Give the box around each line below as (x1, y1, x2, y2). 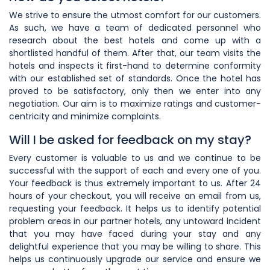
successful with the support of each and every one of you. (9, 164, 261, 177)
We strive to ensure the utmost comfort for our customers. (9, 8, 261, 21)
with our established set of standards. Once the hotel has (9, 72, 261, 84)
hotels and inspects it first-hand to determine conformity (9, 59, 261, 72)
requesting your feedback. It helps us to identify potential (9, 202, 261, 215)
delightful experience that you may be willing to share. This (9, 240, 261, 253)
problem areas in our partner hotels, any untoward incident (9, 215, 261, 227)
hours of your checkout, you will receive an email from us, (9, 189, 261, 202)
